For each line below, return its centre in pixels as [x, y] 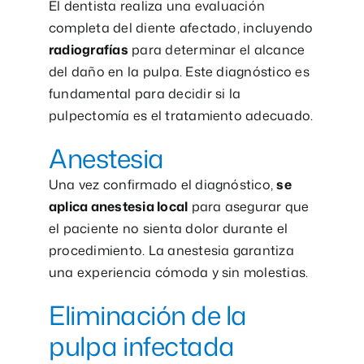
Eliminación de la [147, 314]
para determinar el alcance [217, 49]
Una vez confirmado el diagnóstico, [162, 184]
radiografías [88, 49]
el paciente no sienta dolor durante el [168, 228]
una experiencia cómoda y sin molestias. [178, 272]
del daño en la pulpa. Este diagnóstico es [179, 71]
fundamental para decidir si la [145, 93]
